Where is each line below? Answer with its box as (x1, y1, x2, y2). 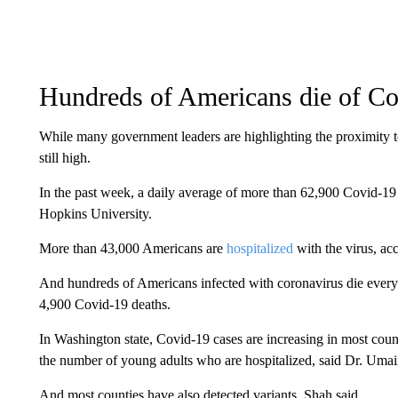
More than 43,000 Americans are (38, 241, 227, 256)
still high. (38, 150, 91, 165)
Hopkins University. (38, 206, 152, 221)
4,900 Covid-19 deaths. (38, 297, 171, 312)
